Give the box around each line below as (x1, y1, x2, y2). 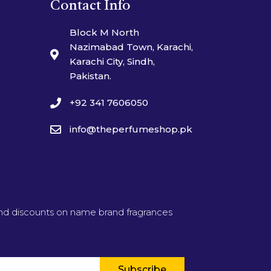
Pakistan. (69, 70, 111, 82)
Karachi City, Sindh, (69, 55, 155, 67)
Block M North (69, 26, 139, 38)
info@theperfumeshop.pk (69, 123, 192, 135)
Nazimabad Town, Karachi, (69, 41, 193, 53)
